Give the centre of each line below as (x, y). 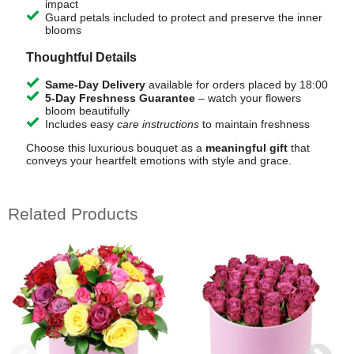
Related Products (73, 214)
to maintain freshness (254, 124)
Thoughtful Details (81, 56)
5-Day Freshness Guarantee (120, 98)
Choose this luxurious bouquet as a (115, 147)
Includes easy (81, 124)
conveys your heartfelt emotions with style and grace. (158, 160)
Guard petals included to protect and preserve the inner (183, 18)
